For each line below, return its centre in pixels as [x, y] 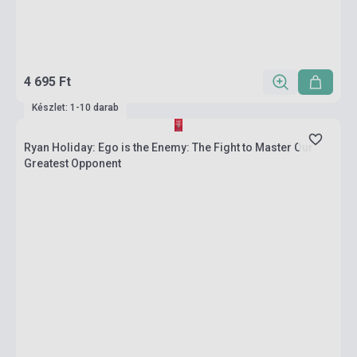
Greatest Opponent [73, 163]
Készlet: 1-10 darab [75, 108]
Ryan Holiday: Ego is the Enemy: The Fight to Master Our [169, 147]
